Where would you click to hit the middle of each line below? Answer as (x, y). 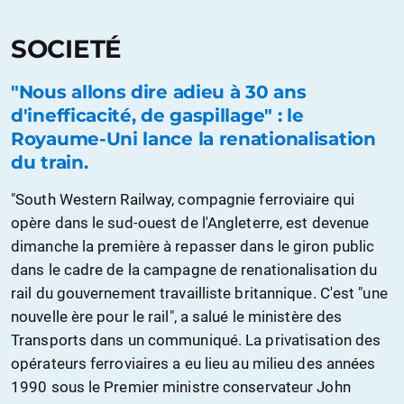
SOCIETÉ (66, 48)
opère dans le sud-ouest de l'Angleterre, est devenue (190, 222)
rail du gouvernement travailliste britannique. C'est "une (199, 293)
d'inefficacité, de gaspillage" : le (157, 115)
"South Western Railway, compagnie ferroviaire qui (183, 199)
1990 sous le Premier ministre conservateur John (181, 386)
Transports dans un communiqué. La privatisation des (196, 340)
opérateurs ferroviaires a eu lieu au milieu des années (193, 363)
